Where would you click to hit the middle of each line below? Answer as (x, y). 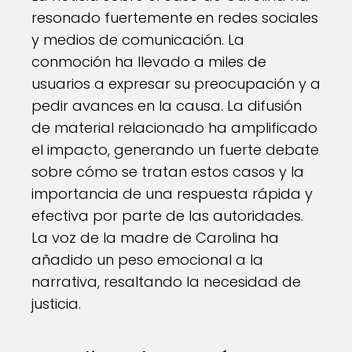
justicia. (56, 304)
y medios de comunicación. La (138, 40)
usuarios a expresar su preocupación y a (176, 84)
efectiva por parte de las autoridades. (167, 216)
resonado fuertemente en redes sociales (175, 18)
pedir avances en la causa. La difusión (167, 106)
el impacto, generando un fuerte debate (175, 150)
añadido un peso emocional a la (147, 260)
